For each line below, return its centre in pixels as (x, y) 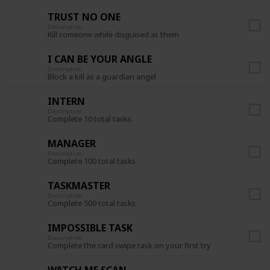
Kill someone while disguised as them (113, 35)
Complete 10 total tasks (89, 119)
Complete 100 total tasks (92, 162)
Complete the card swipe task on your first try (129, 246)
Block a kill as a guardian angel (102, 77)
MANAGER (72, 143)
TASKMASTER (79, 185)
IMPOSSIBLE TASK (90, 228)
